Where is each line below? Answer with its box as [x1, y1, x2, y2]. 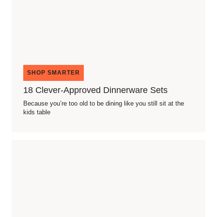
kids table [23, 108, 50, 116]
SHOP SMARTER [27, 69, 80, 76]
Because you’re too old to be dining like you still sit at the [23, 100, 184, 107]
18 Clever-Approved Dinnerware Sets [23, 85, 168, 95]
